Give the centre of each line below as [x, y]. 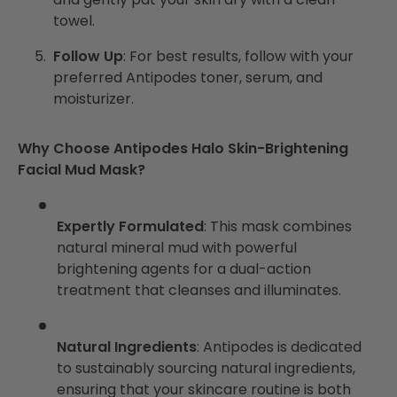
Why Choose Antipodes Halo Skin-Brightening [183, 148]
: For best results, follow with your [238, 56]
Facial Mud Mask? [82, 169]
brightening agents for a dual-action [184, 269]
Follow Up [88, 56]
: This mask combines [278, 226]
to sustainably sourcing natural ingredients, [206, 368]
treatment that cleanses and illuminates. [199, 290]
